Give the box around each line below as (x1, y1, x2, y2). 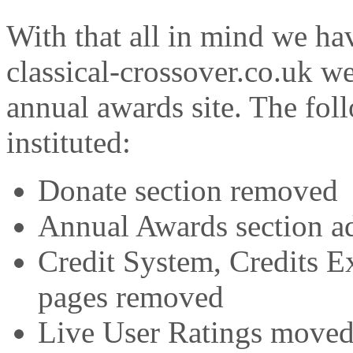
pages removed (38, 279, 224, 314)
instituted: (6, 124, 131, 159)
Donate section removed (38, 173, 338, 207)
